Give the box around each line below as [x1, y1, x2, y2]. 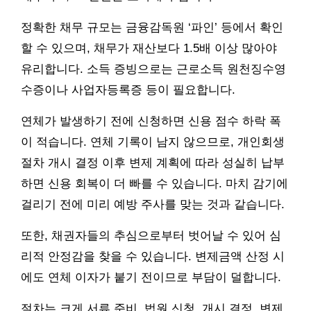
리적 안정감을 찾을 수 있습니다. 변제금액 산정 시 [21, 250, 285, 264]
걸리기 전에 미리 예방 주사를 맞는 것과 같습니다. [21, 198, 285, 212]
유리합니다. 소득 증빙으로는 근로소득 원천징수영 [21, 62, 286, 76]
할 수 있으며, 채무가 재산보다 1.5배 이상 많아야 [21, 42, 277, 56]
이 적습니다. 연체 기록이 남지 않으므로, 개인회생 [21, 135, 285, 149]
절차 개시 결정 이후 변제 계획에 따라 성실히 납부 [21, 156, 285, 170]
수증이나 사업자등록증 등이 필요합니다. [21, 83, 235, 97]
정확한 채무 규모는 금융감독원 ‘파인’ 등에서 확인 [21, 21, 283, 35]
